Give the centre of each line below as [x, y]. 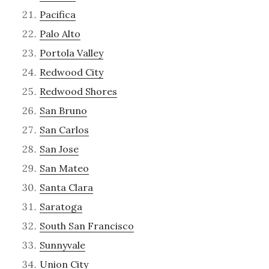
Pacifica [57, 14]
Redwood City [71, 72]
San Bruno [63, 110]
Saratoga [61, 206]
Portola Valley [71, 53]
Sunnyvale [62, 245]
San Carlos [64, 129]
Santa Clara [66, 187]
